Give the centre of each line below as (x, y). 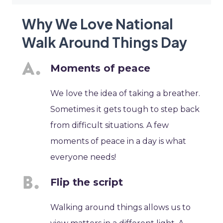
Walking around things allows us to (121, 208)
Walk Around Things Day (105, 42)
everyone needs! (83, 157)
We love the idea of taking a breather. (125, 94)
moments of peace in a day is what (118, 141)
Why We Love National (98, 24)
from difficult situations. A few (110, 125)
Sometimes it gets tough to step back (125, 110)
